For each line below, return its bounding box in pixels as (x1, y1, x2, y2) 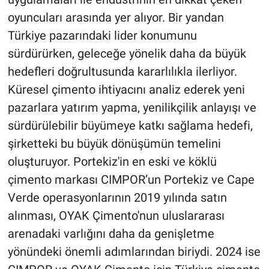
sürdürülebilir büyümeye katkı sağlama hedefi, (7, 118, 253, 133)
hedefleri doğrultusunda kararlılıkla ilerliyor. (7, 64, 237, 79)
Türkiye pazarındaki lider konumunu (7, 28, 197, 43)
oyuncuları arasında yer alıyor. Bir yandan (7, 10, 224, 25)
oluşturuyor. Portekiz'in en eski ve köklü (7, 154, 217, 169)
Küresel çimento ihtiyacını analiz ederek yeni (7, 82, 245, 97)
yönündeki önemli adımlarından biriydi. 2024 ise (7, 244, 261, 259)
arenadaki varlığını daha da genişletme (7, 226, 214, 241)
